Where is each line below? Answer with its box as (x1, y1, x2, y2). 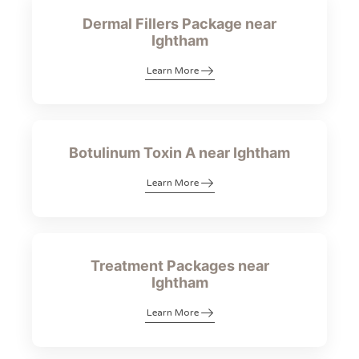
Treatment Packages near (90, 257, 269, 275)
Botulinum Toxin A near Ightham (69, 144, 290, 162)
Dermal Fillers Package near (83, 14, 276, 32)
